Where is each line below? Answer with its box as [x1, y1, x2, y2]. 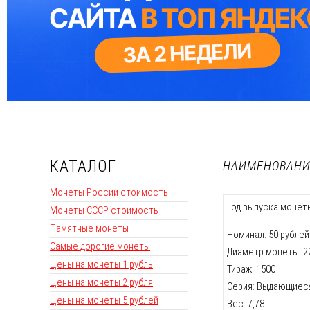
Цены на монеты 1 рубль [50, 258, 153, 271]
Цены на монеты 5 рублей [50, 294, 158, 307]
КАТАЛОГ [50, 156, 116, 176]
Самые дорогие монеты [50, 240, 150, 253]
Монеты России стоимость [50, 186, 168, 199]
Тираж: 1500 [227, 262, 275, 275]
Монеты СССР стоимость [50, 204, 158, 217]
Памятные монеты [50, 222, 129, 235]
